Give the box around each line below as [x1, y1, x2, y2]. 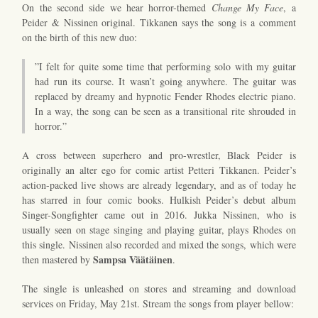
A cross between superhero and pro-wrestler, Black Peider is [22, 148, 296, 162]
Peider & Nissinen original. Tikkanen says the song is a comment [22, 15, 296, 29]
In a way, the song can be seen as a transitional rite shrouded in [35, 104, 296, 118]
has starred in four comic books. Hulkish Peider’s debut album [22, 192, 296, 207]
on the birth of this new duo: [22, 30, 138, 44]
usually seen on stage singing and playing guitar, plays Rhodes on [22, 222, 296, 236]
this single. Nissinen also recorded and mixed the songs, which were [22, 237, 296, 251]
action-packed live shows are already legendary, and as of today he [22, 177, 296, 192]
